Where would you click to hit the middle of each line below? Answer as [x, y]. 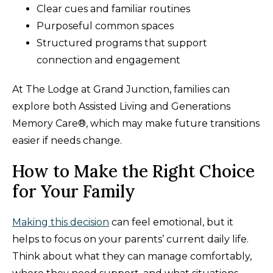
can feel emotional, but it [171, 222]
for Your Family [74, 192]
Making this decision [61, 222]
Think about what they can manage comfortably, [132, 257]
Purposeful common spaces [105, 26]
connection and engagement [108, 60]
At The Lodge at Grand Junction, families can [121, 90]
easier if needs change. [67, 141]
